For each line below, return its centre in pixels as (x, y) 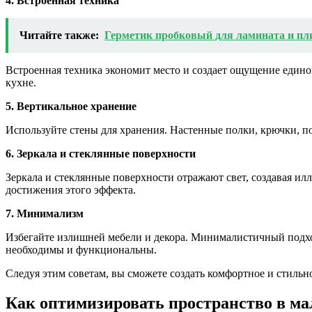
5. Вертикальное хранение (71, 106)
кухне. (21, 82)
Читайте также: (59, 35)
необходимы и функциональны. (81, 249)
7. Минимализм (45, 213)
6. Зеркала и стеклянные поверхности (101, 153)
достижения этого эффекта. (71, 189)
